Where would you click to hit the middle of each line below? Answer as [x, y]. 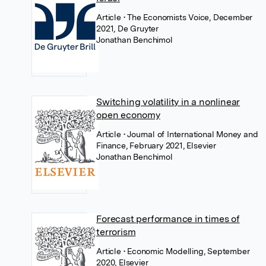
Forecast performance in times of [168, 218]
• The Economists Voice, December [188, 17]
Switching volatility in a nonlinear [168, 102]
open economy [128, 115]
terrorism [116, 232]
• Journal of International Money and [191, 134]
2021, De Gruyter [127, 28]
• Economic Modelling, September [186, 251]
